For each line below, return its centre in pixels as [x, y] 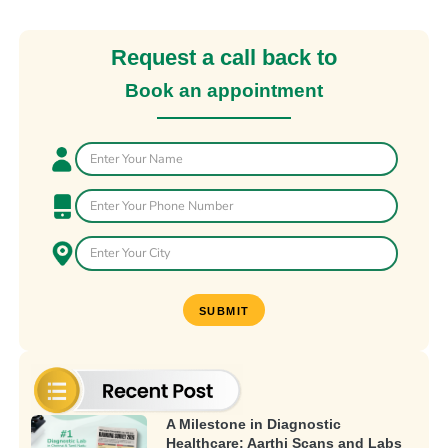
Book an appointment [224, 91]
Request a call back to [224, 58]
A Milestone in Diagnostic [253, 424]
